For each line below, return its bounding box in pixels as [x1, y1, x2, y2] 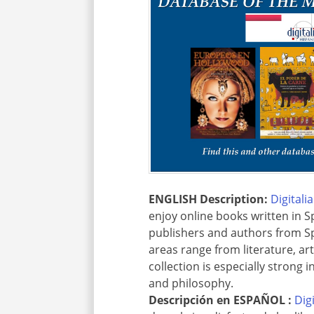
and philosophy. [149, 275, 234, 292]
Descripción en [149, 292, 234, 308]
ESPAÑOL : [233, 292, 292, 308]
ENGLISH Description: [149, 191, 268, 207]
